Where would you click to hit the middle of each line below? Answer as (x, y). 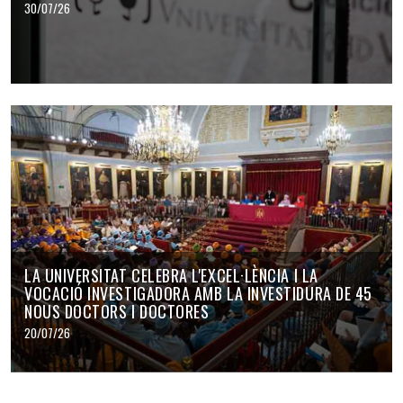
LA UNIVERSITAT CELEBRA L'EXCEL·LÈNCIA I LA (171, 275)
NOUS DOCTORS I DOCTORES (117, 311)
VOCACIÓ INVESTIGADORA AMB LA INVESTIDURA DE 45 (198, 293)
